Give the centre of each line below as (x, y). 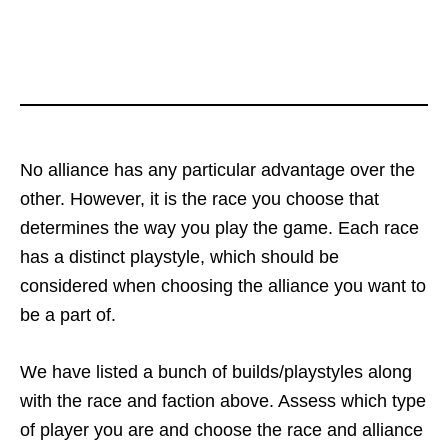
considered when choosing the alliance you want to (223, 285)
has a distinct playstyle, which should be (179, 256)
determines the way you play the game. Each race (219, 227)
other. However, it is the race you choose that (199, 198)
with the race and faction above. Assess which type (223, 400)
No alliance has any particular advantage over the (217, 169)
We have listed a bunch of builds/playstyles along (216, 371)
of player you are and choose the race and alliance (221, 429)
